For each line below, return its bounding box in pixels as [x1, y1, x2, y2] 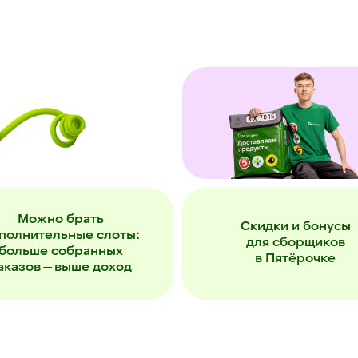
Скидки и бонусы [240, 221, 351, 233]
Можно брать [18, 213, 104, 226]
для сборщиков [245, 237, 345, 249]
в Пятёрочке [255, 253, 336, 265]
